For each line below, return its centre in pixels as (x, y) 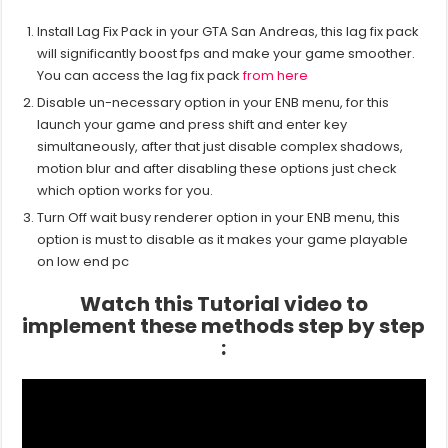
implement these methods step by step (224, 326)
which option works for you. (125, 191)
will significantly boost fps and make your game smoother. (226, 54)
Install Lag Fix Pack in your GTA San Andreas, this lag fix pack (228, 32)
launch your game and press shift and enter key (192, 125)
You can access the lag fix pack (140, 76)
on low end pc (83, 262)
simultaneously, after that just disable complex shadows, (220, 147)
